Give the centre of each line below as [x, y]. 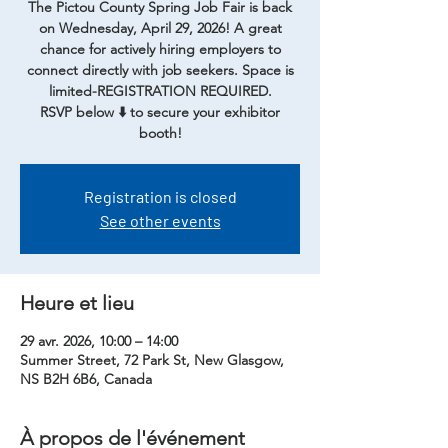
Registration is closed [160, 196]
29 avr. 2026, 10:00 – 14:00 [99, 341]
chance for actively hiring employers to [160, 49]
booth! [160, 133]
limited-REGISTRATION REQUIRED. [160, 91]
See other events [160, 220]
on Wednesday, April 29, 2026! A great [160, 28]
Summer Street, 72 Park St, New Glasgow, [152, 360]
